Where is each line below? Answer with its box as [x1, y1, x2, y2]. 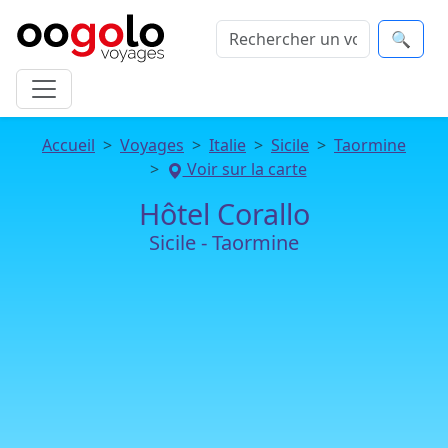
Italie [209, 134, 246, 156]
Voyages [120, 134, 184, 156]
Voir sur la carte [182, 158, 307, 180]
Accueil [42, 134, 95, 156]
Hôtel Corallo [138, 194, 310, 233]
